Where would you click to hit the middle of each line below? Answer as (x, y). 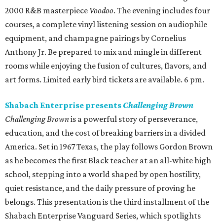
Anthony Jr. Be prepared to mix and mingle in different (103, 52)
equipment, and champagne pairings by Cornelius (95, 38)
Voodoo (101, 11)
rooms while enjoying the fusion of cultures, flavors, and (106, 66)
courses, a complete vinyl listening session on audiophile (106, 24)
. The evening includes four (162, 11)
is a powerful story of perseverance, (133, 119)
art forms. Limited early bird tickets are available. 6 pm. (105, 80)
